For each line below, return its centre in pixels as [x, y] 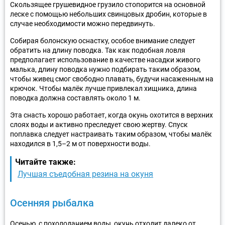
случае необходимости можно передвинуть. [83, 23]
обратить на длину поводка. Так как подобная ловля [98, 50]
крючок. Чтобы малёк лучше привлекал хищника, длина [103, 88]
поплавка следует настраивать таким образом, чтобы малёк [111, 134]
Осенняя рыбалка [52, 203]
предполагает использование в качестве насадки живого [105, 60]
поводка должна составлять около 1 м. [75, 98]
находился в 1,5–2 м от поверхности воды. [80, 143]
